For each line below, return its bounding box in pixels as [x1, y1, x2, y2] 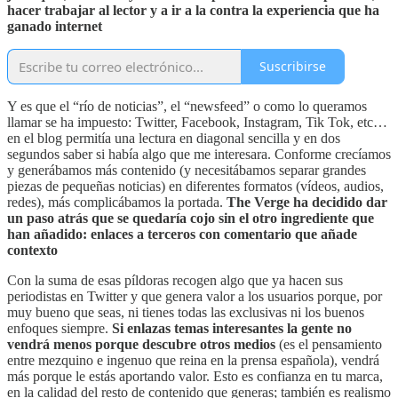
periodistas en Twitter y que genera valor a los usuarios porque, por [7, 288, 382, 304]
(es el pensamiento [275, 336, 382, 352]
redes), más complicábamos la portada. [7, 194, 227, 210]
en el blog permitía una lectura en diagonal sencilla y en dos [7, 130, 340, 146]
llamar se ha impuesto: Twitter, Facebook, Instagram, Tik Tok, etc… [7, 114, 387, 130]
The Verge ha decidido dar [227, 194, 387, 210]
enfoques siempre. [7, 320, 112, 336]
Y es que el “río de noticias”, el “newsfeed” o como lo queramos [7, 98, 367, 114]
